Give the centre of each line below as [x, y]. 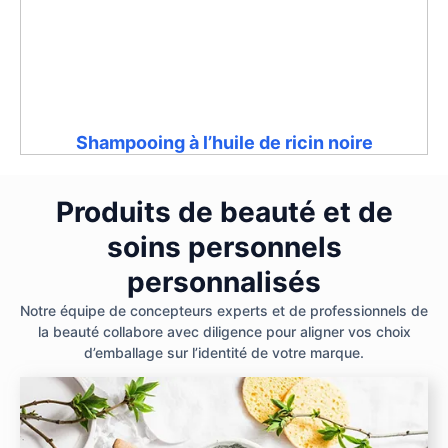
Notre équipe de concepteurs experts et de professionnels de [224, 310]
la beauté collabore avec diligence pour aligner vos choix [224, 331]
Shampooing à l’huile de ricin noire [224, 142]
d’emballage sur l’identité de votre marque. [224, 352]
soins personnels [224, 246]
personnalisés [224, 281]
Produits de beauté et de [224, 211]
